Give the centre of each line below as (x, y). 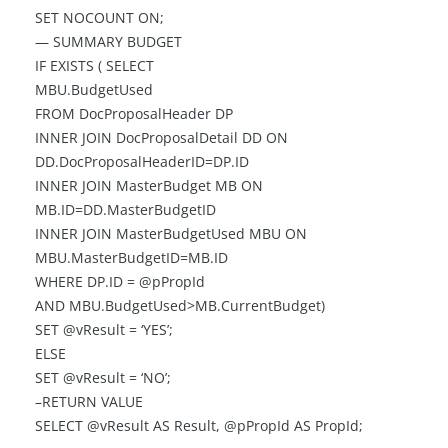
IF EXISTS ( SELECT (94, 66)
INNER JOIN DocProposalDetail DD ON (161, 138)
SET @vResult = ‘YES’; (104, 330)
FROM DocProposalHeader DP (134, 114)
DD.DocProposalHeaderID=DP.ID (142, 162)
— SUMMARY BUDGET (108, 42)
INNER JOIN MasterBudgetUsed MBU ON (171, 234)
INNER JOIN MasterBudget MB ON (149, 186)
